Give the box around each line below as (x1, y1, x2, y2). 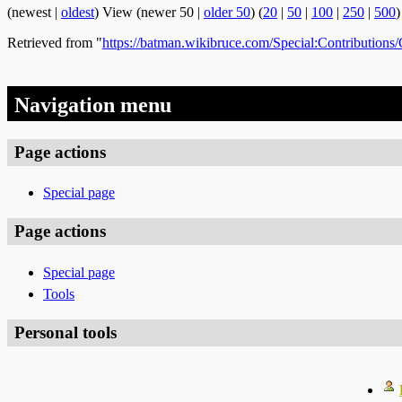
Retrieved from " (7, 34, 102, 50)
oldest (61, 4, 94, 20)
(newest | (7, 4, 61, 20)
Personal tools (14, 322, 117, 342)
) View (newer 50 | (94, 4, 204, 20)
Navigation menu (14, 92, 171, 117)
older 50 (204, 4, 250, 20)
